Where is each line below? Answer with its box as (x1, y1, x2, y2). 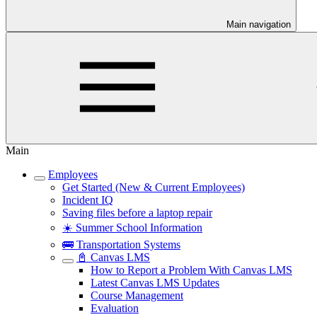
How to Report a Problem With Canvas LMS (91, 264, 292, 276)
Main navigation (226, 19, 291, 30)
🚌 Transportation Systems (62, 238, 180, 250)
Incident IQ (62, 194, 113, 206)
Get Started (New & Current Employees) (62, 181, 245, 193)
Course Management (91, 289, 183, 301)
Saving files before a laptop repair (62, 207, 212, 219)
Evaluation (91, 302, 139, 314)
